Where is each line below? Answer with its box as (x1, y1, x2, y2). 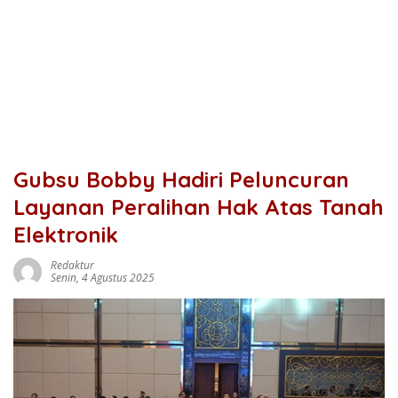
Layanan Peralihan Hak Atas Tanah (13, 194, 384, 220)
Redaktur (51, 258, 94, 273)
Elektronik (13, 221, 118, 248)
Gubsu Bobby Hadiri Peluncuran (13, 166, 349, 193)
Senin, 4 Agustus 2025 (51, 270, 155, 285)
